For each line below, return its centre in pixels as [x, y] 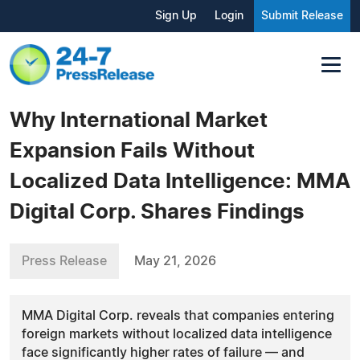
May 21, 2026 [175, 261]
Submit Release [302, 16]
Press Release [64, 261]
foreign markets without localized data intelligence [177, 334]
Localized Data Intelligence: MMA [180, 181]
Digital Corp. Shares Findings [157, 212]
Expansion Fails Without [132, 151]
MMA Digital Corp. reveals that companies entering [178, 315]
